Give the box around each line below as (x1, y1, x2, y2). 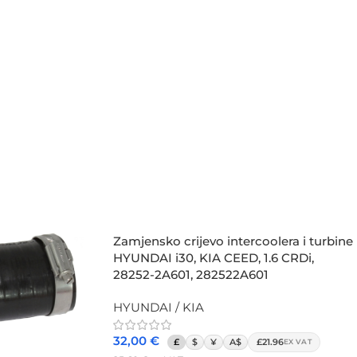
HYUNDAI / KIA (113, 299, 204, 315)
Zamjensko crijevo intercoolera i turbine (113, 233, 353, 249)
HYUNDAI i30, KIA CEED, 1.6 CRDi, (113, 249, 314, 265)
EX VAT (284, 337, 312, 346)
